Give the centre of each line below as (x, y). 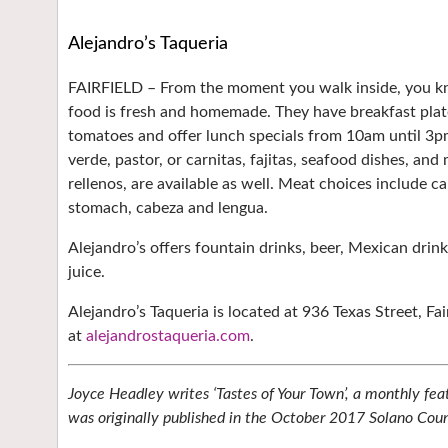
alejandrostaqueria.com (168, 336)
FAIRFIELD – (114, 88)
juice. (86, 272)
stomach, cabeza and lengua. (168, 208)
